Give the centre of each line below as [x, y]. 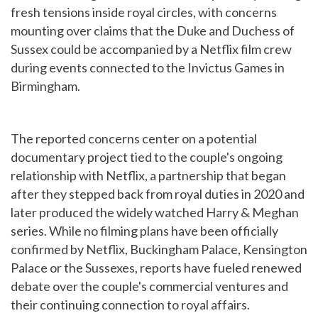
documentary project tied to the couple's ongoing [147, 157]
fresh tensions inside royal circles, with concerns [144, 12]
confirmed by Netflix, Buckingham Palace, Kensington [159, 249]
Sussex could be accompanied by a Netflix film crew [151, 49]
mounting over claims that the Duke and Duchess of [153, 31]
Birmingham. [45, 86]
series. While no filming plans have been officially [144, 231]
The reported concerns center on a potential [134, 138]
